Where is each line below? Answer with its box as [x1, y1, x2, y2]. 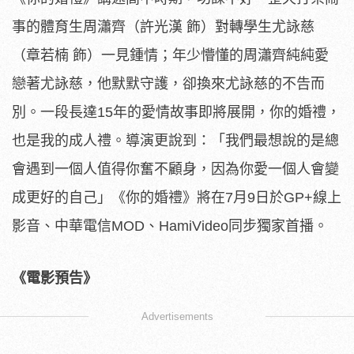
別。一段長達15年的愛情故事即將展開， [12, 104, 269, 120]
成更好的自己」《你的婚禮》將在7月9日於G [12, 189, 295, 205]
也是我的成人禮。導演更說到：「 [12, 132, 225, 149]
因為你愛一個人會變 [211, 160, 339, 177]
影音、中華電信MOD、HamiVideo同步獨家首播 [12, 217, 314, 234]
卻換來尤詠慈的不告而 [183, 75, 325, 92]
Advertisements [141, 310, 213, 322]
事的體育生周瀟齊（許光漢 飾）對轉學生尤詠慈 [12, 18, 314, 35]
